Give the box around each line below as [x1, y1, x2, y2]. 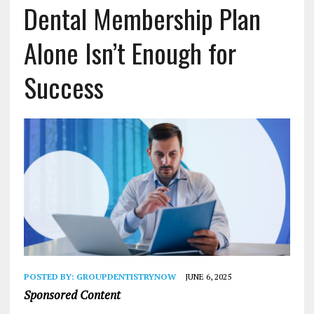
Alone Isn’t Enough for [23, 32, 236, 72]
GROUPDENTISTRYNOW [76, 271, 176, 282]
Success [23, 67, 104, 107]
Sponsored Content [23, 286, 121, 303]
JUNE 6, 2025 [184, 271, 231, 282]
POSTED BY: [23, 271, 76, 282]
